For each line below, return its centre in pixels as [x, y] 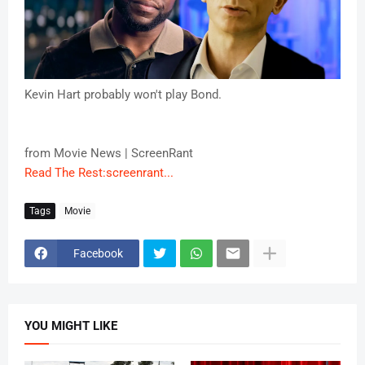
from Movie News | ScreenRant [109, 154]
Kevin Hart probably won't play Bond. [123, 95]
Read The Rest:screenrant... [99, 173]
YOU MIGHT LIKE [71, 326]
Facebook [98, 253]
